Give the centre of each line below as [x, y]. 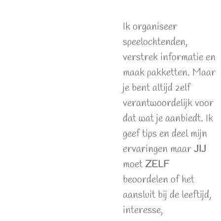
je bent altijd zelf [157, 88]
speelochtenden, [155, 42]
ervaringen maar [158, 149]
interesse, [143, 211]
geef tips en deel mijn [165, 134]
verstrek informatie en [169, 58]
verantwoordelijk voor [168, 104]
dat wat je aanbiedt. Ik [168, 119]
